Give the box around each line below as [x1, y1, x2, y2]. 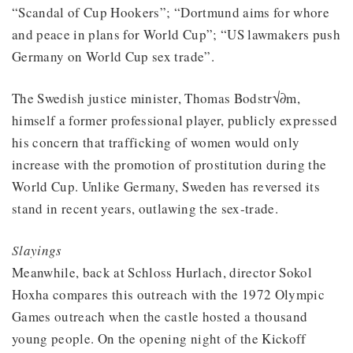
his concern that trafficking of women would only [12, 132, 300, 151]
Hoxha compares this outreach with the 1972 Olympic [12, 284, 325, 303]
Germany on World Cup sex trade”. [12, 46, 214, 65]
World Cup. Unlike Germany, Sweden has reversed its [12, 176, 320, 195]
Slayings [12, 240, 62, 259]
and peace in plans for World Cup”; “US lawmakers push [12, 24, 341, 43]
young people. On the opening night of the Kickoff [12, 329, 307, 347]
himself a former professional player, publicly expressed [12, 110, 338, 129]
